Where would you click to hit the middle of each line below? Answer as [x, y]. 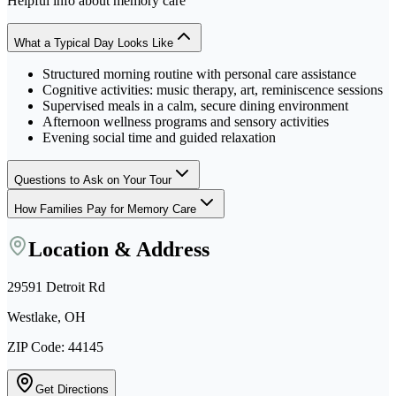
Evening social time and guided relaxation [159, 137]
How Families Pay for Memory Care [105, 209]
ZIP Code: [38, 347]
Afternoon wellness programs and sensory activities [186, 121]
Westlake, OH [46, 317]
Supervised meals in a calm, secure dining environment [195, 105]
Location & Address [119, 250]
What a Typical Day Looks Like [94, 42]
